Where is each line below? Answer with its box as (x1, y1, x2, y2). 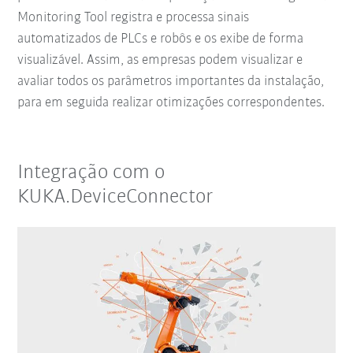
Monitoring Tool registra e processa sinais (17, 9, 250, 25)
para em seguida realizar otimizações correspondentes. (17, 95, 325, 110)
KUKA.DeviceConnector (17, 186, 214, 208)
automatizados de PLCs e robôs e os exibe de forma (17, 31, 304, 46)
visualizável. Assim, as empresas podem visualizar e (17, 52, 303, 68)
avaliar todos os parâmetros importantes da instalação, (17, 73, 325, 89)
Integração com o (17, 162, 165, 184)
